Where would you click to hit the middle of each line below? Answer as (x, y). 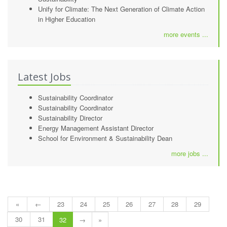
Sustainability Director (70, 118)
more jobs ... (190, 153)
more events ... (186, 34)
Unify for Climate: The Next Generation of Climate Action (121, 9)
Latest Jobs (44, 77)
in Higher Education (67, 19)
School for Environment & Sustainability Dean (105, 138)
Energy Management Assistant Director (96, 128)
